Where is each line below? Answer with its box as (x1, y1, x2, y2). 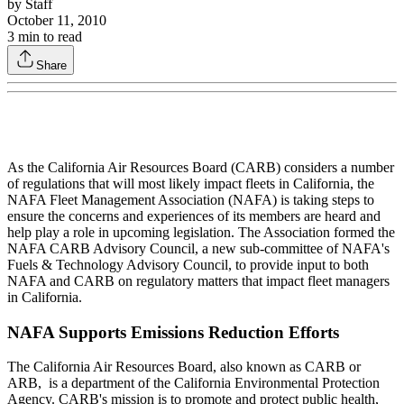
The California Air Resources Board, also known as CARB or (7, 359, 361, 375)
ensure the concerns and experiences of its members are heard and (7, 207, 381, 224)
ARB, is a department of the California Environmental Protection (7, 375, 380, 391)
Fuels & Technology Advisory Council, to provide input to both (7, 256, 369, 272)
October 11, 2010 (7, 12, 106, 28)
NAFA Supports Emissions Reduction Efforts (7, 322, 339, 342)
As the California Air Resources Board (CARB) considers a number (7, 159, 394, 175)
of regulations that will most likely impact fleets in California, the (7, 175, 374, 191)
